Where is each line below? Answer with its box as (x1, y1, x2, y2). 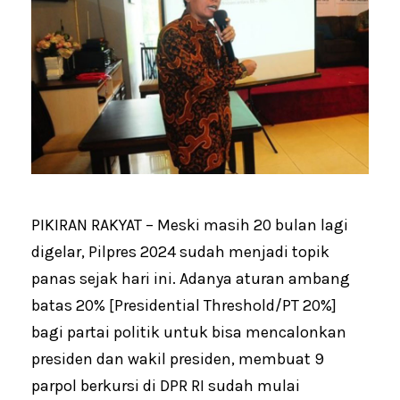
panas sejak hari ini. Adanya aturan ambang (31, 269, 350, 289)
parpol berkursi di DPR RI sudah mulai (31, 376, 300, 396)
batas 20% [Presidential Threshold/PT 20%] (31, 296, 337, 316)
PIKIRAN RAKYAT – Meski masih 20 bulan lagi (31, 215, 348, 236)
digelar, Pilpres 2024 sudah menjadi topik (31, 242, 329, 262)
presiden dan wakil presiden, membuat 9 (31, 349, 324, 370)
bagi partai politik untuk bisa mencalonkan (31, 322, 346, 343)
